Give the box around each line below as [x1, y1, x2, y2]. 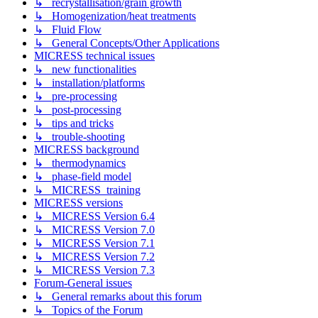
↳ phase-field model [34, 170, 131, 183]
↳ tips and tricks [34, 117, 114, 130]
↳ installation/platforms [34, 77, 145, 89]
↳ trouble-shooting [34, 131, 125, 143]
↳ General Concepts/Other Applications [34, 37, 219, 50]
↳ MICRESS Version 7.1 [34, 237, 155, 250]
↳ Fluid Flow [34, 23, 102, 36]
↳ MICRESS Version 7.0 [34, 224, 155, 236]
